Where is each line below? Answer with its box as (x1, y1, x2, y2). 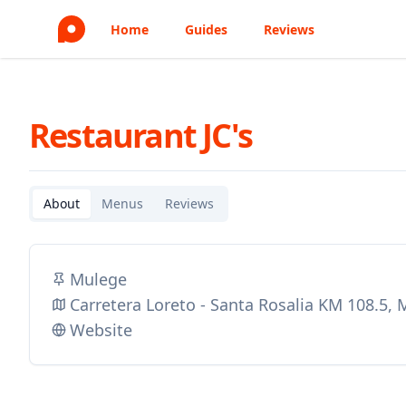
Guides (185, 21, 227, 38)
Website (70, 319, 132, 341)
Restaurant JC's (29, 113, 252, 158)
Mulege (70, 268, 127, 290)
